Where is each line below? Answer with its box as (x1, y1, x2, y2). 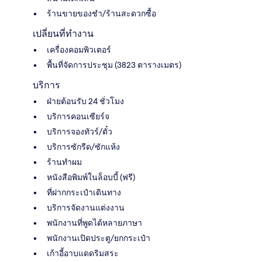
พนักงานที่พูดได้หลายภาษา (47, 217, 142, 228)
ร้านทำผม (47, 156, 82, 167)
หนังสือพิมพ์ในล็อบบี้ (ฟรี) (47, 171, 135, 182)
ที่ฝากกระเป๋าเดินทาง (47, 187, 121, 198)
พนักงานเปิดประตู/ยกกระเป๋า (47, 232, 150, 243)
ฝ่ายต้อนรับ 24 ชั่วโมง (47, 95, 124, 106)
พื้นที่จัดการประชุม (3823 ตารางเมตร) (47, 59, 181, 70)
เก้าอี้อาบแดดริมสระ (47, 247, 119, 258)
